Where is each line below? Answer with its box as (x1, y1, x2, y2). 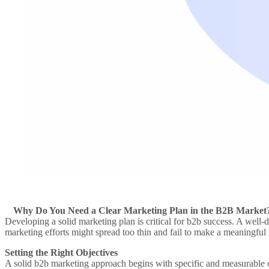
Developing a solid (5, 216, 79, 227)
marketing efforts (5, 227, 69, 238)
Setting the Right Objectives (5, 247, 118, 258)
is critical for (135, 216, 187, 227)
